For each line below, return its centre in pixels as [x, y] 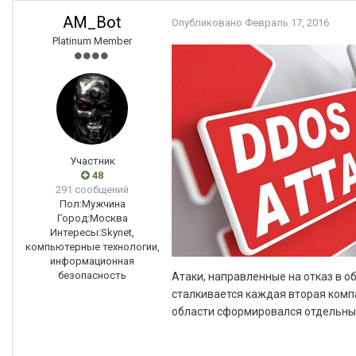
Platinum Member [92, 41]
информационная [92, 261]
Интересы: [75, 232]
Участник [92, 161]
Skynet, [118, 232]
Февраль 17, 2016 [287, 22]
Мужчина [103, 203]
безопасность [92, 275]
